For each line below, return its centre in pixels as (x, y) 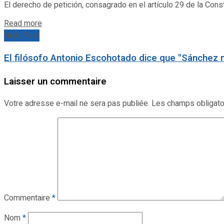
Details (54, 23)
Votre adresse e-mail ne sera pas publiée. (77, 104)
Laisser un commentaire (55, 81)
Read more (23, 24)
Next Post (22, 36)
